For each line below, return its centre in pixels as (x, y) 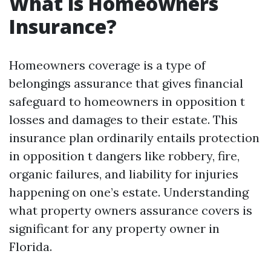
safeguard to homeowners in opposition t (127, 101)
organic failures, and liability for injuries (124, 174)
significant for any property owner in (114, 228)
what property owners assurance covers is (131, 210)
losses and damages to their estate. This (123, 119)
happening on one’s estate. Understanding (129, 192)
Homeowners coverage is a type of (107, 65)
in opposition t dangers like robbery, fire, (124, 156)
